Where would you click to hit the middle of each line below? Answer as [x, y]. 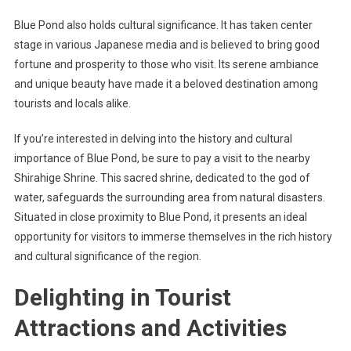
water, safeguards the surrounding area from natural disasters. [169, 197]
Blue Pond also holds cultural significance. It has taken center [163, 25]
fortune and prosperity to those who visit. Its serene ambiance [166, 64]
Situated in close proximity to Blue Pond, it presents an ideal [160, 217]
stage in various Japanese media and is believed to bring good [166, 44]
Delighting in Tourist [122, 297]
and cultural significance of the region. [107, 256]
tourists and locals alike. [72, 103]
